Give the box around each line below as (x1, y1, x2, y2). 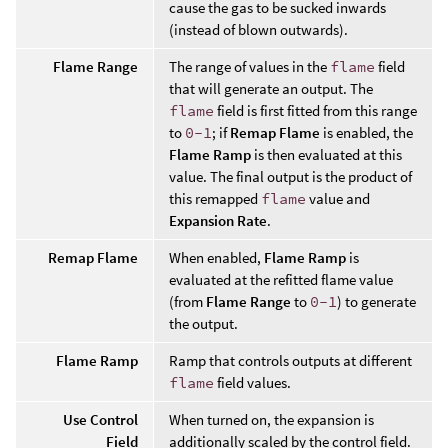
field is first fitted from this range (214, 101, 417, 121)
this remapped (169, 189, 261, 209)
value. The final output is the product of (169, 167, 412, 187)
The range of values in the (169, 57, 330, 77)
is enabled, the (320, 123, 413, 143)
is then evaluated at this (251, 145, 402, 165)
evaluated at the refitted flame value (169, 270, 393, 290)
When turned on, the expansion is (169, 410, 374, 430)
